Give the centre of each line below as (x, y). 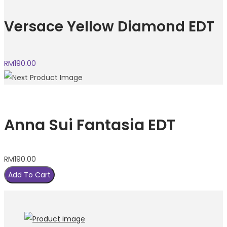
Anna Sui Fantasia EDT (90, 125)
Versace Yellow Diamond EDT (109, 26)
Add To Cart (29, 175)
